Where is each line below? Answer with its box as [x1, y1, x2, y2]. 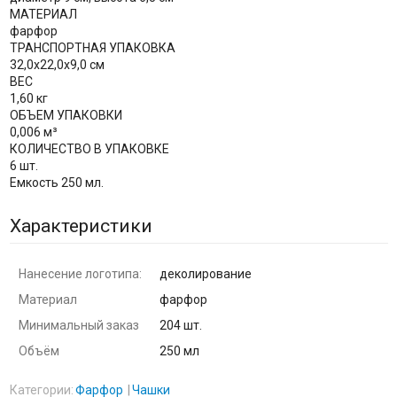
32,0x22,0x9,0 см [9, 57, 105, 72]
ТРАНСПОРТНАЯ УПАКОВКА [9, 40, 175, 55]
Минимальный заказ [18, 317, 139, 332]
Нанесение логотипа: [18, 266, 142, 281]
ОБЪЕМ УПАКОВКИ [9, 107, 122, 122]
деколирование [159, 266, 252, 281]
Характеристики [9, 214, 152, 237]
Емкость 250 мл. [9, 175, 104, 190]
